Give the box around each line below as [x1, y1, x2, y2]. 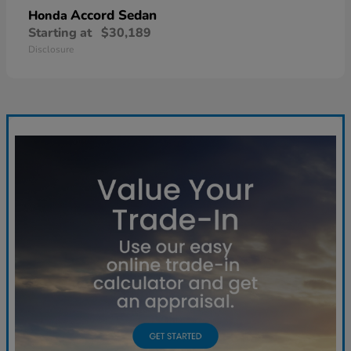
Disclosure [28, 42, 74, 56]
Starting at [28, 24, 92, 42]
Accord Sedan [71, 5, 157, 24]
